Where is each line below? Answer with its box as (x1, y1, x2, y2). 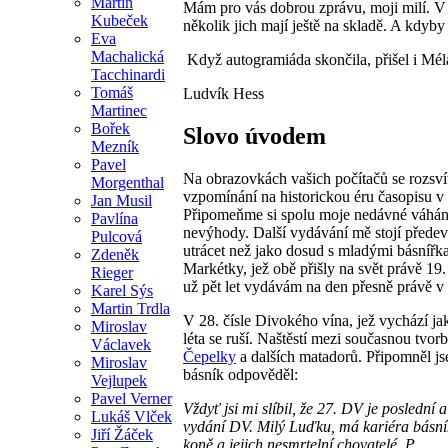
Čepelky (183, 347, 236, 365)
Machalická (91, 47, 164, 65)
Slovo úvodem (183, 122, 326, 149)
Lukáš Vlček (91, 407, 172, 425)
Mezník (91, 137, 139, 155)
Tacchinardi (91, 65, 165, 83)
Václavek (91, 335, 151, 353)
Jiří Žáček (91, 425, 153, 443)
